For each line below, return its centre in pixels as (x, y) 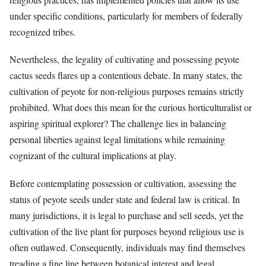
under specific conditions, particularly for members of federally (126, 16)
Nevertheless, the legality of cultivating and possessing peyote (124, 59)
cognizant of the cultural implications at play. (93, 156)
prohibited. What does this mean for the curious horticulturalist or (131, 107)
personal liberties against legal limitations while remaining (117, 140)
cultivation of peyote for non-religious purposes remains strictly (127, 91)
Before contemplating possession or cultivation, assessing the (123, 183)
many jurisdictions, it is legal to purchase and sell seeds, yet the (126, 215)
